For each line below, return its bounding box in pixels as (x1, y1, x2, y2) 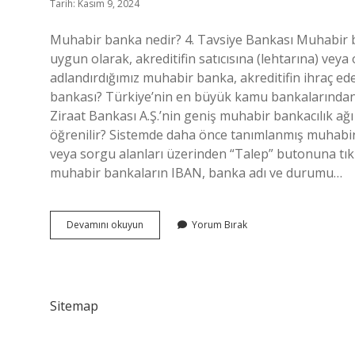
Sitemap (50, 297, 98, 315)
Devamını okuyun (67, 218, 143, 231)
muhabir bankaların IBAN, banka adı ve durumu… (50, 164, 342, 181)
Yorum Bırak (192, 218, 247, 231)
